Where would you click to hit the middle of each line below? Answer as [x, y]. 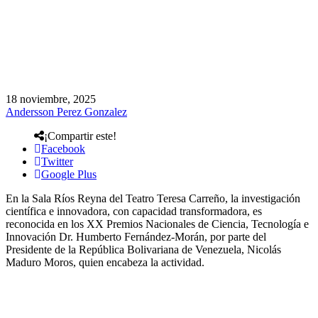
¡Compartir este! [80, 136]
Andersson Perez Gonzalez [66, 111]
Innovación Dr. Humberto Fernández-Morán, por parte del [136, 236]
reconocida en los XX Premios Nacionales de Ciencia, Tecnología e [157, 224]
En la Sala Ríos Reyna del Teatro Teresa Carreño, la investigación [153, 198]
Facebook [63, 148]
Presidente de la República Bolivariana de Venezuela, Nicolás [143, 249]
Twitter [57, 161]
